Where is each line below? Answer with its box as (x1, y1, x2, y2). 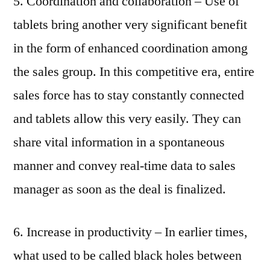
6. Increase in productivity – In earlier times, (13, 223, 248, 240)
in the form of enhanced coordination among (13, 39, 248, 57)
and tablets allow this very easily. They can (13, 110, 241, 127)
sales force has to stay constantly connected (13, 86, 244, 104)
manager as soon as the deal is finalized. (13, 180, 226, 198)
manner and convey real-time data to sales (13, 157, 236, 174)
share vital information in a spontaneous (13, 133, 225, 151)
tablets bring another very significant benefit (13, 16, 247, 33)
